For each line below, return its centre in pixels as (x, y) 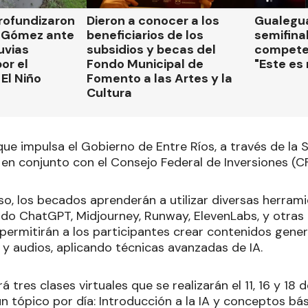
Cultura (109, 93)
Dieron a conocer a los (153, 21)
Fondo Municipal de (145, 64)
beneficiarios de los (145, 35)
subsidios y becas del (151, 50)
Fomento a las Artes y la (159, 79)
